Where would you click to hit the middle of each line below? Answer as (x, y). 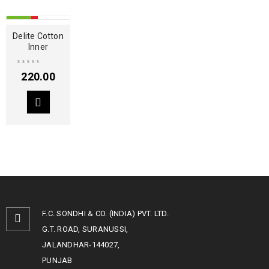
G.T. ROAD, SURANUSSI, (85, 229)
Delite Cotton (38, 36)
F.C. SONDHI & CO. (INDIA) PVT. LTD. (105, 213)
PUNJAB (57, 260)
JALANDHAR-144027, (81, 245)
